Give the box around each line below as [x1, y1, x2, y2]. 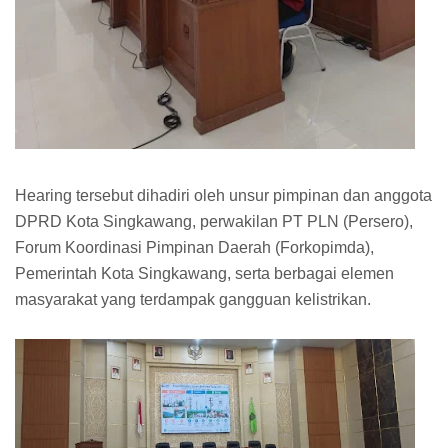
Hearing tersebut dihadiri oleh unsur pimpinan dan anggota [15, 187, 432, 205]
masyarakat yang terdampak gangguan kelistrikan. [15, 291, 371, 309]
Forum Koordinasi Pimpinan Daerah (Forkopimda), [15, 239, 374, 257]
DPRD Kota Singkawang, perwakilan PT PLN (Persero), [15, 213, 413, 231]
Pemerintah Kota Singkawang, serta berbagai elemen [15, 265, 394, 283]
